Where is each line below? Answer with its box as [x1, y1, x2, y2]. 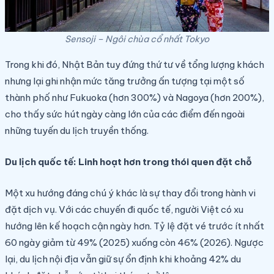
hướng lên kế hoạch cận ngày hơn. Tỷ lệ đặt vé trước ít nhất [5, 220, 264, 232]
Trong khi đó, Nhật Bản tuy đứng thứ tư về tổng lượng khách [5, 58, 264, 70]
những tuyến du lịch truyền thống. [5, 124, 149, 136]
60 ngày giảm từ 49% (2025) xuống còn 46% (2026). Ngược [5, 236, 264, 248]
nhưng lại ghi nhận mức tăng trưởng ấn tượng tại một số [5, 75, 245, 87]
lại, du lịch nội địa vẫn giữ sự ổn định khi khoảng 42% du [5, 253, 241, 265]
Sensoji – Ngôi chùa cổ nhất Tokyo [65, 33, 209, 45]
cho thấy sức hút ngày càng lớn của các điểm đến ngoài [5, 108, 245, 120]
